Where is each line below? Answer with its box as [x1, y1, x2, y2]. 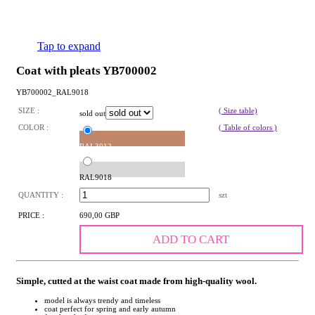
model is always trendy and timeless [44, 295, 160, 304]
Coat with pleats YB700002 [16, 64, 157, 77]
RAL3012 [79, 142, 112, 151]
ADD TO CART [153, 233, 230, 247]
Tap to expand [37, 40, 101, 52]
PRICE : [18, 211, 44, 220]
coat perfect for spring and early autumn [44, 304, 176, 313]
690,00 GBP [79, 211, 120, 220]
